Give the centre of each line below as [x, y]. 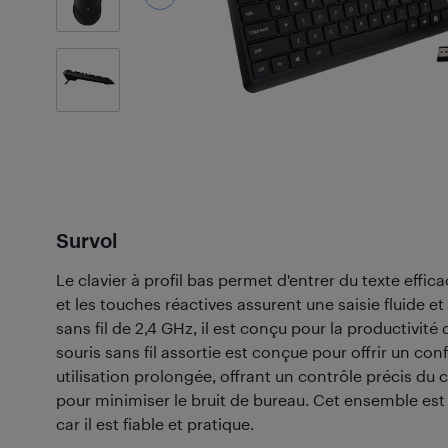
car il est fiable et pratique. [155, 423]
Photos [88, 90]
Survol [86, 240]
